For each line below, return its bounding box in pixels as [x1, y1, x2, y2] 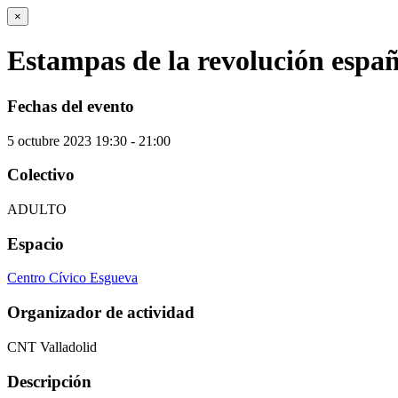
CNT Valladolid [7, 338, 97, 354]
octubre [18, 132, 60, 148]
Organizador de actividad [7, 303, 195, 322]
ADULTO [7, 202, 67, 218]
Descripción [7, 371, 92, 391]
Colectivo [7, 165, 75, 185]
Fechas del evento [7, 96, 134, 115]
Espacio [7, 234, 64, 253]
